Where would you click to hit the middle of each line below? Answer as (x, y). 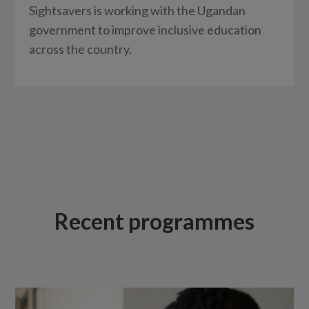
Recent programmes (154, 221)
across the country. (81, 49)
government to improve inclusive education (146, 30)
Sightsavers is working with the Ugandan (138, 11)
